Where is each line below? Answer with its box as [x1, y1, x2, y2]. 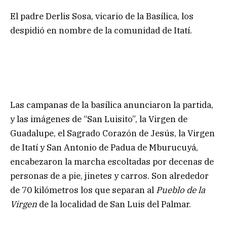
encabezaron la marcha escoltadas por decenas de [10, 156, 214, 167]
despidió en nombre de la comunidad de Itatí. [10, 24, 192, 36]
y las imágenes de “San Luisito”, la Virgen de [10, 113, 187, 125]
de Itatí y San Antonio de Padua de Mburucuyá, [10, 141, 198, 153]
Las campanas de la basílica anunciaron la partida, [10, 99, 213, 110]
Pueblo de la [156, 184, 205, 196]
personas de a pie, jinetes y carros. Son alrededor [10, 170, 209, 181]
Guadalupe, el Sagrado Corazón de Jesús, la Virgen [10, 127, 215, 139]
